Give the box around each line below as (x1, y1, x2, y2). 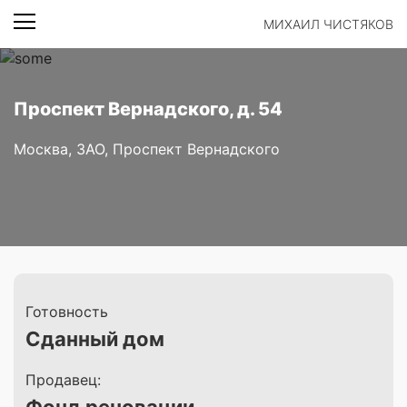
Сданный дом (25, 327, 164, 351)
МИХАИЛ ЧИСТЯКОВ (263, 16, 393, 32)
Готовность (25, 303, 108, 321)
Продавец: (25, 371, 101, 389)
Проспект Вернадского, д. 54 (14, 98, 283, 120)
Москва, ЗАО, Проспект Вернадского (14, 140, 280, 158)
